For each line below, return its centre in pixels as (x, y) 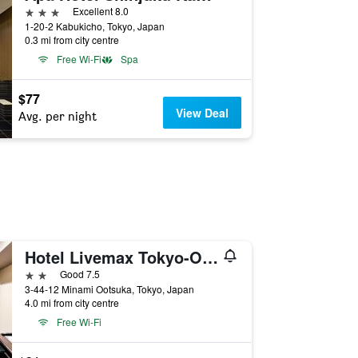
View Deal (203, 113)
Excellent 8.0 (100, 11)
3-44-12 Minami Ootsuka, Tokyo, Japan (109, 289)
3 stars (42, 11)
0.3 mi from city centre (72, 40)
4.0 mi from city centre (72, 302)
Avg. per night (57, 116)
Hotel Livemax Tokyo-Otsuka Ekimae (210, 257)
